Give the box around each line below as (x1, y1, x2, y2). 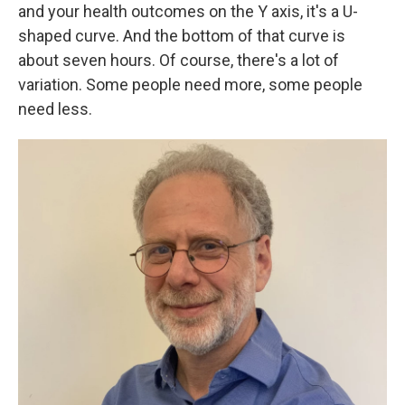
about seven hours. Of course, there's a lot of (18, 50, 339, 70)
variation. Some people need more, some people (18, 74, 363, 94)
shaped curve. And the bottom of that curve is (18, 25, 345, 45)
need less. (18, 99, 92, 118)
